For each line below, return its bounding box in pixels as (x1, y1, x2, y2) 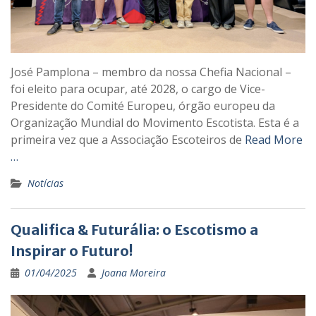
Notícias (28, 176, 63, 190)
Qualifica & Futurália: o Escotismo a (11, 220, 258, 238)
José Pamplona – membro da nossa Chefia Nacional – (11, 63, 291, 80)
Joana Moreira (102, 265, 166, 279)
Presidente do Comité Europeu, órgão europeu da (11, 97, 275, 114)
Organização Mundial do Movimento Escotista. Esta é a (11, 114, 299, 130)
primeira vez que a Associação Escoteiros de (11, 131, 245, 147)
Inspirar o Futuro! (11, 241, 133, 260)
